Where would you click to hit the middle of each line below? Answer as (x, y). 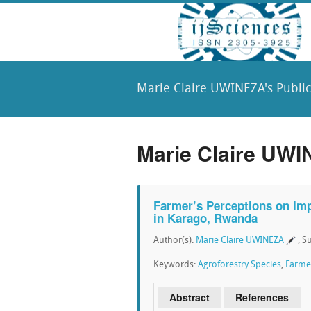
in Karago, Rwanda (205, 218)
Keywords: (176, 265)
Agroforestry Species (239, 265)
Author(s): (175, 241)
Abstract (190, 297)
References (262, 297)
